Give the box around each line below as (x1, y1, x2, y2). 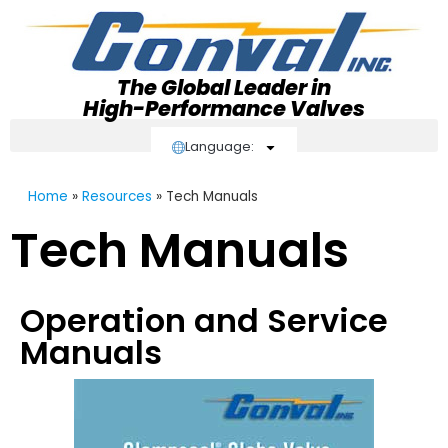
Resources (81, 187, 152, 206)
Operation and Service (20, 298, 388, 343)
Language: (185, 137, 255, 156)
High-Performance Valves (83, 94, 365, 123)
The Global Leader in (117, 73, 331, 102)
